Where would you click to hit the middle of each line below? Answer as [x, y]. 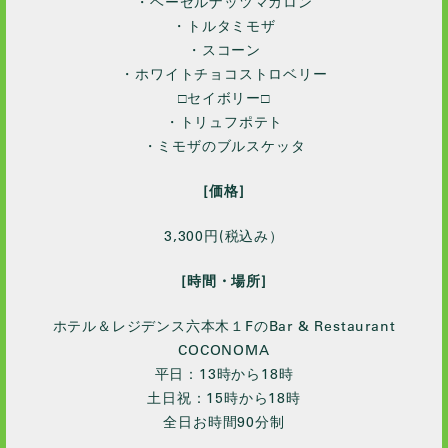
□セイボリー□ [224, 98]
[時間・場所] [224, 281]
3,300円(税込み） [224, 236]
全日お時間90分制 [224, 422]
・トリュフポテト [224, 122]
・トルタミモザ [224, 26]
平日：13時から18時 [224, 374]
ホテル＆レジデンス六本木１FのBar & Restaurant [224, 326]
